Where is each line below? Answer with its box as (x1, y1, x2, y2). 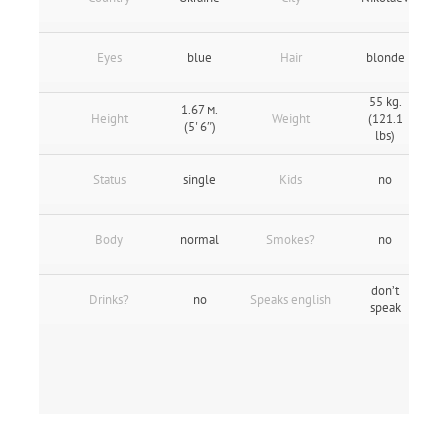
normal (180, 231, 219, 248)
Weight (271, 110, 310, 127)
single (183, 171, 216, 188)
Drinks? (89, 291, 129, 308)
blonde (365, 49, 405, 66)
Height (90, 110, 128, 127)
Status (92, 171, 126, 188)
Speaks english (250, 291, 331, 308)
